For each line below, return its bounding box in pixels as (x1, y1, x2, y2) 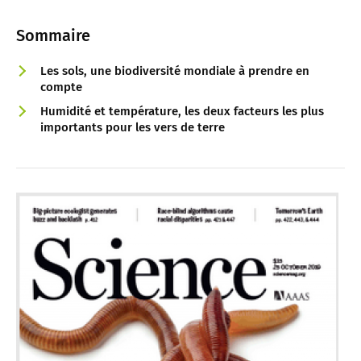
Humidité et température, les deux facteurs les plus (40, 103, 324, 118)
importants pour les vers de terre (40, 119, 225, 135)
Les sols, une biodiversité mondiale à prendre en (40, 63, 309, 78)
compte (40, 79, 82, 94)
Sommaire (16, 25, 90, 45)
